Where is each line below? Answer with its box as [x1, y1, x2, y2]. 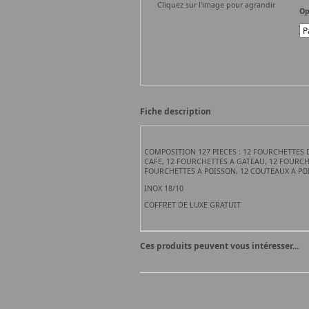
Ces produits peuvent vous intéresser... [139, 240, 299, 252]
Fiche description [139, 106, 211, 118]
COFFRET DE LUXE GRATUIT [143, 200, 241, 210]
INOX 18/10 [143, 183, 183, 193]
